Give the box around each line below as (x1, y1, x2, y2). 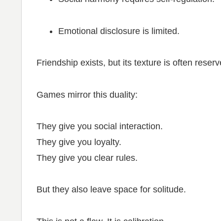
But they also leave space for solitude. (37, 184, 186, 195)
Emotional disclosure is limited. (58, 26, 180, 36)
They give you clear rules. (37, 152, 138, 163)
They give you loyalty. (37, 137, 121, 147)
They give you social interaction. (37, 121, 163, 131)
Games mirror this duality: (37, 89, 138, 100)
